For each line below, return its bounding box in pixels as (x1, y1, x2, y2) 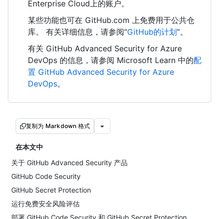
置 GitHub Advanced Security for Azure (28, 67, 174, 77)
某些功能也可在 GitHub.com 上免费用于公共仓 (28, 15, 195, 25)
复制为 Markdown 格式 (26, 122, 90, 130)
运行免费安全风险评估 (11, 199, 80, 208)
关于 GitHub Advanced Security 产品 (11, 158, 128, 167)
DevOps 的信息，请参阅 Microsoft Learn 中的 (28, 55, 194, 65)
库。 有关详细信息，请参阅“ (28, 27, 127, 37)
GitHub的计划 (127, 27, 177, 37)
